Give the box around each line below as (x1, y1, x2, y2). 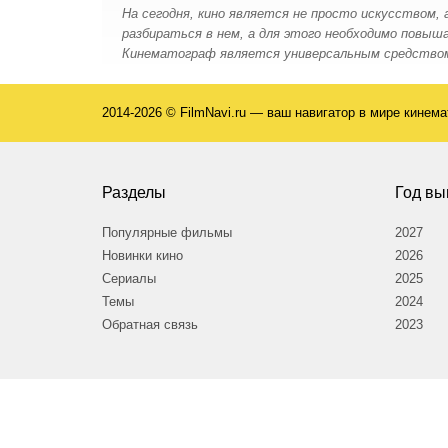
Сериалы (102, 270, 156, 286)
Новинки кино (102, 247, 183, 263)
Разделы (102, 183, 166, 201)
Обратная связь (102, 316, 198, 332)
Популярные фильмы (102, 224, 232, 240)
